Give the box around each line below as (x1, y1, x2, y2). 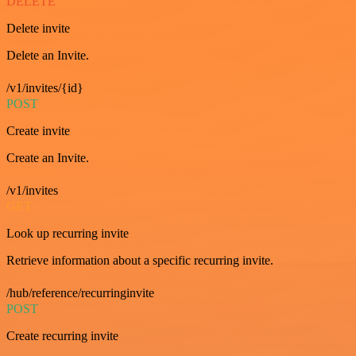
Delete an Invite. (6, 48, 89, 62)
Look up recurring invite (6, 226, 129, 240)
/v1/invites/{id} (6, 80, 83, 95)
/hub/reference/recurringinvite (6, 285, 154, 300)
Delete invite (6, 21, 70, 35)
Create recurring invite (6, 328, 118, 342)
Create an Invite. (6, 150, 89, 164)
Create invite (6, 123, 70, 137)
